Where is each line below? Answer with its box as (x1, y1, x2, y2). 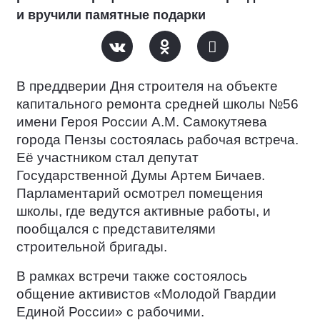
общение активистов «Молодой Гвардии (16, 286, 276, 301)
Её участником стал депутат (16, 149, 199, 165)
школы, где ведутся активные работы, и (16, 203, 271, 219)
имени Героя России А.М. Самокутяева (16, 114, 267, 129)
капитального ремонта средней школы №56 (16, 96, 299, 111)
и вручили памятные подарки (16, 7, 206, 22)
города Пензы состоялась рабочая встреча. (16, 131, 299, 147)
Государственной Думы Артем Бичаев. (16, 167, 265, 183)
